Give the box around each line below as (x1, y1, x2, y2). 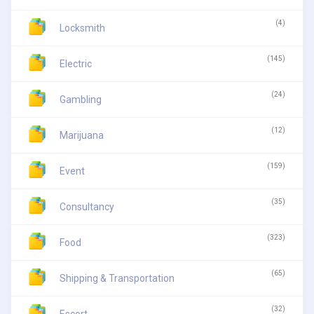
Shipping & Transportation (60, 273, 175, 285)
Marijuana (60, 130, 104, 142)
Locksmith (60, 22, 105, 34)
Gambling (60, 94, 102, 106)
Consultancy (60, 201, 114, 213)
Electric (60, 58, 92, 70)
